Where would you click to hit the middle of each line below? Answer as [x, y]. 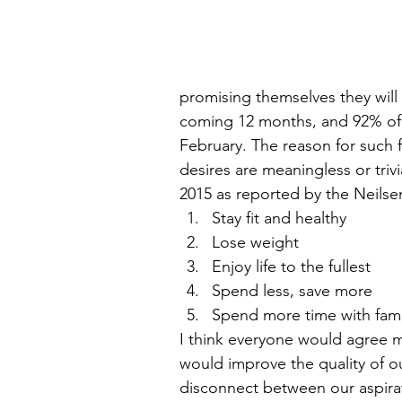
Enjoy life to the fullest [296, 267]
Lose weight [260, 242]
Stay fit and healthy [284, 218]
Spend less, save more [297, 291]
